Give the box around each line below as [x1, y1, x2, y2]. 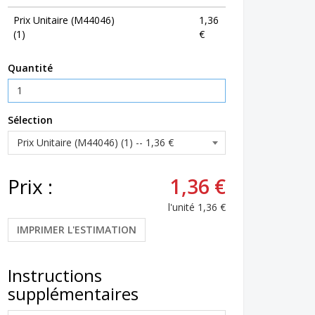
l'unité [168, 200, 195, 214]
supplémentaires [8, 281, 139, 305]
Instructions [8, 263, 102, 287]
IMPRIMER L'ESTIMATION [17, 222, 136, 236]
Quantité [8, 60, 53, 75]
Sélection [8, 112, 53, 127]
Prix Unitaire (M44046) [13, 13, 115, 27]
